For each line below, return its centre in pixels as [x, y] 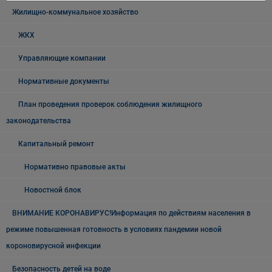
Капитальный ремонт [56, 144]
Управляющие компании [62, 58]
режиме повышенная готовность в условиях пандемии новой [114, 229]
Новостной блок [53, 190]
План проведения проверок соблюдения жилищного [110, 104]
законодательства [39, 121]
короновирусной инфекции [53, 246]
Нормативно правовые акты [75, 167]
